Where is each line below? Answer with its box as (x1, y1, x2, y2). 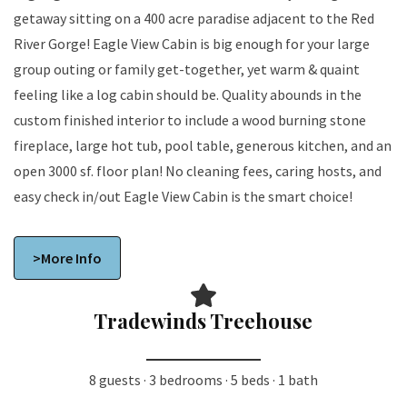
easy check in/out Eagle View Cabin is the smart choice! (14, 186, 352, 205)
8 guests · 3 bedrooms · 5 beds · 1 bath (89, 371, 318, 390)
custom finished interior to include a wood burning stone (14, 110, 366, 129)
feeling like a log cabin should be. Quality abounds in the (14, 84, 362, 104)
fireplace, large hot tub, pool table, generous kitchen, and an (14, 135, 392, 154)
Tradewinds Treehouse (94, 307, 313, 335)
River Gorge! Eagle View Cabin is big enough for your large (14, 34, 370, 53)
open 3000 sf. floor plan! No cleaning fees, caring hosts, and (14, 161, 382, 180)
